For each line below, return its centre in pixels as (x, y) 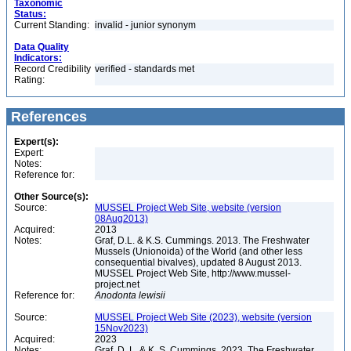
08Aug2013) (121, 219)
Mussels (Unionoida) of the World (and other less (199, 251)
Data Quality (42, 47)
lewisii (152, 295)
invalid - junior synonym (147, 25)
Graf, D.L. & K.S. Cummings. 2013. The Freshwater (202, 241)
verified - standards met (145, 69)
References (47, 117)
